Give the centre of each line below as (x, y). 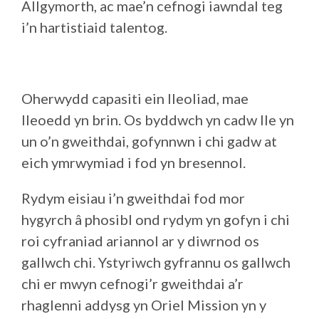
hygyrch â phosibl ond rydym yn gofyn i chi (156, 219)
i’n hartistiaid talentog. (94, 27)
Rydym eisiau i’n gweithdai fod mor (133, 198)
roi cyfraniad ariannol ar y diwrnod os (140, 241)
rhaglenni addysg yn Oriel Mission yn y (144, 305)
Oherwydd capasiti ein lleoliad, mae (135, 98)
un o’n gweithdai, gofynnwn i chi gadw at (149, 141)
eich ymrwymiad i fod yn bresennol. (134, 162)
